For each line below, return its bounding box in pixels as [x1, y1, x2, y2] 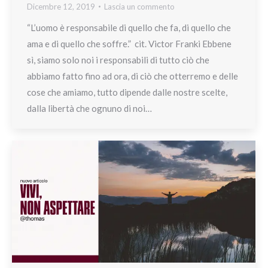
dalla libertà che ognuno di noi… [27, 102, 152, 114]
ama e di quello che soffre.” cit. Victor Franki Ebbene [27, 38, 232, 49]
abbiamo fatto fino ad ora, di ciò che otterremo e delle [27, 70, 238, 81]
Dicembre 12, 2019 [27, 1, 95, 11]
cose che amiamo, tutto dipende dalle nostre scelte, [27, 86, 227, 98]
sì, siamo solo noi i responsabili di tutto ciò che [27, 54, 209, 65]
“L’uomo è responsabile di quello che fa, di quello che [27, 22, 231, 33]
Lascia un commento [104, 1, 175, 11]
